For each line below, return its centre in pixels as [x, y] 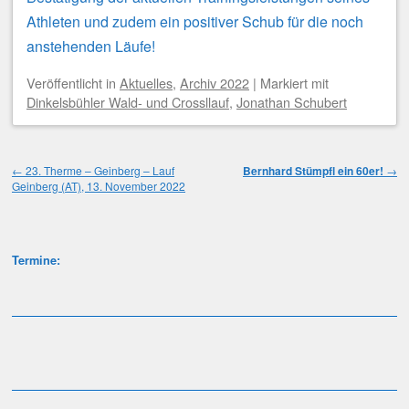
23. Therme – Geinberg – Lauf [99, 170]
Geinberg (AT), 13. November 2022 [99, 185]
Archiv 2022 [215, 82]
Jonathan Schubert [292, 101]
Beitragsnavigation [86, 157]
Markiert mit [294, 82]
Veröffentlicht [66, 82]
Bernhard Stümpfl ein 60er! [313, 170]
